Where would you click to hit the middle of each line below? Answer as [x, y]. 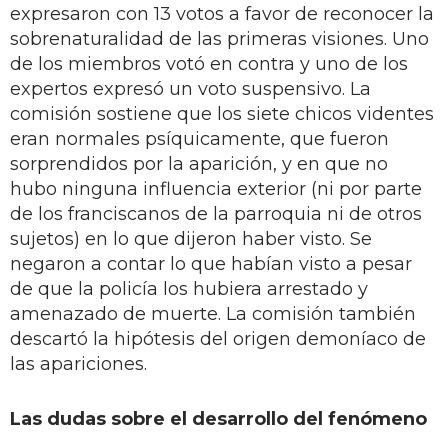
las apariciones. [78, 363]
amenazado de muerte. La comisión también [213, 313]
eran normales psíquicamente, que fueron [199, 138]
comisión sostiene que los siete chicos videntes [222, 113]
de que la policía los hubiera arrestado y [189, 288]
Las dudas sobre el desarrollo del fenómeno [218, 418]
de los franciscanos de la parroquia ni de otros [216, 213]
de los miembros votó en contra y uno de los [209, 63]
